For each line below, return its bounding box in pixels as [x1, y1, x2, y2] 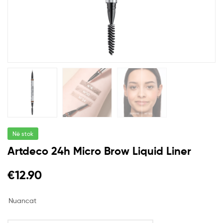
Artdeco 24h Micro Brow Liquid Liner [7, 144, 191, 158]
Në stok [12, 130, 33, 138]
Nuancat [8, 196, 36, 205]
